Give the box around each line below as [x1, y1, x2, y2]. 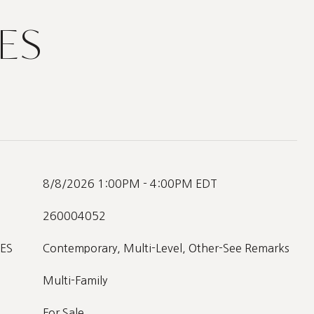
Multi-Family [43, 275, 107, 286]
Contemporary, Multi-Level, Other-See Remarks [43, 243, 289, 254]
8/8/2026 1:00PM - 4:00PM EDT [43, 178, 217, 189]
